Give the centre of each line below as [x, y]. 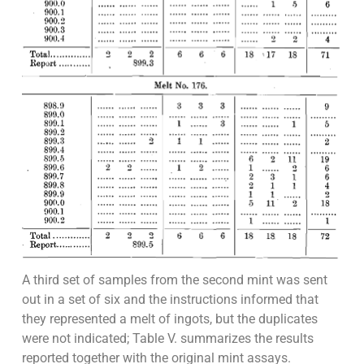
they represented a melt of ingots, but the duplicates [169, 319]
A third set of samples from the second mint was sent [174, 280]
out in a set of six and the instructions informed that [170, 300]
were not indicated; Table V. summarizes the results [167, 339]
